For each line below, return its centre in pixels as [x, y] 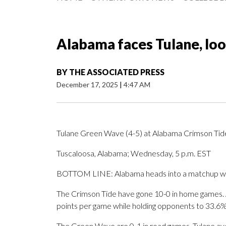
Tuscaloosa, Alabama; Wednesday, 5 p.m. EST [134, 153]
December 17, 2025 [88, 85]
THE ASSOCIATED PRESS [117, 72]
